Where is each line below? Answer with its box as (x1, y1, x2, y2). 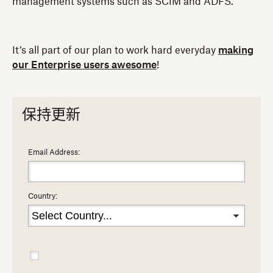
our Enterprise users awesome (12, 60, 157, 70)
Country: (28, 193, 57, 200)
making (218, 45, 253, 55)
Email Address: (28, 149, 80, 157)
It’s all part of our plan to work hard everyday (12, 45, 218, 55)
